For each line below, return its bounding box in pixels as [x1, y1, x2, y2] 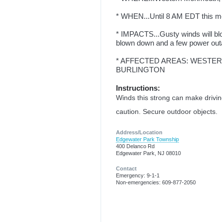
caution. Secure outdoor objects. [116, 108, 218, 116]
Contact [116, 165, 137, 171]
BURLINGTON [116, 65, 165, 74]
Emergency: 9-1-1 [116, 172, 160, 178]
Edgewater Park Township [116, 136, 179, 143]
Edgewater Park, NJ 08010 [116, 150, 181, 157]
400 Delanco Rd [116, 143, 155, 150]
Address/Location [116, 129, 163, 136]
